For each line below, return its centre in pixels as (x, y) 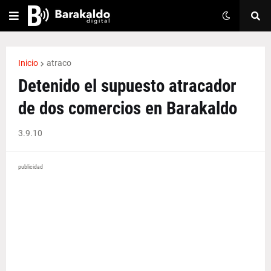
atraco (59, 63)
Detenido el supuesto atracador (127, 86)
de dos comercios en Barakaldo (128, 108)
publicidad (31, 167)
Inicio (28, 63)
